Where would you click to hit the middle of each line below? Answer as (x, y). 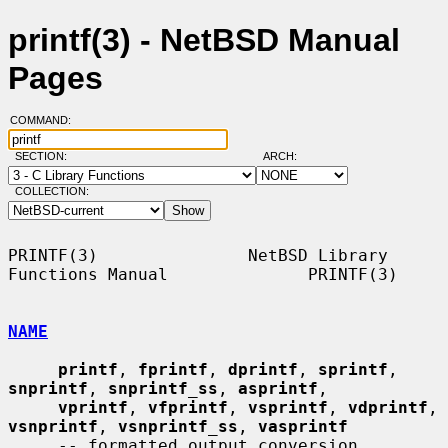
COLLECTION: (51, 191)
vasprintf (303, 426)
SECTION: (45, 156)
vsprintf (288, 407)
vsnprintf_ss (178, 426)
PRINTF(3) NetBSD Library (198, 255)
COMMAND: (46, 120)
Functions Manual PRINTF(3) (203, 274)
